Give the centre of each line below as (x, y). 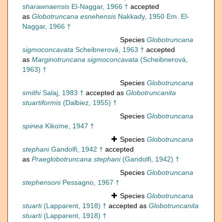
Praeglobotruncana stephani (76, 159)
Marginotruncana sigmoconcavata (85, 60)
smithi (31, 93)
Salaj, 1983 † (62, 93)
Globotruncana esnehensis (74, 17)
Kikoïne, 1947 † (69, 126)
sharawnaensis (46, 7)
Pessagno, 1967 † (90, 183)
